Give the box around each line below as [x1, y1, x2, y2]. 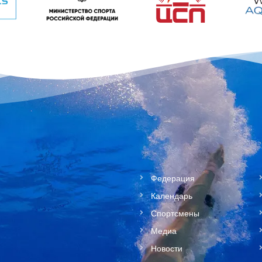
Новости [150, 242, 182, 254]
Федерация [150, 171, 195, 184]
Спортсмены [150, 206, 199, 219]
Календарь [150, 189, 192, 201]
